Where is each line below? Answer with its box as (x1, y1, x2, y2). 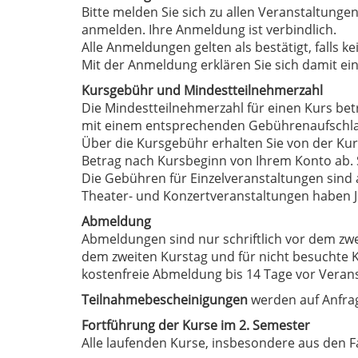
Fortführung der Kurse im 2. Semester (82, 316, 310, 335)
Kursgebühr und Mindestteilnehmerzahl (82, 82, 323, 100)
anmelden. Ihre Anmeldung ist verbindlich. (82, 21, 336, 39)
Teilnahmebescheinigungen (82, 291, 248, 309)
